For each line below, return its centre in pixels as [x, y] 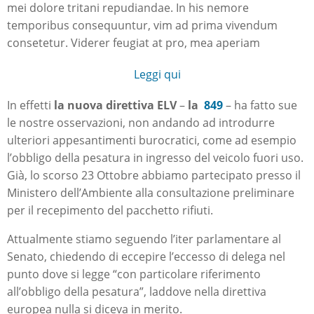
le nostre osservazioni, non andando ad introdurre [141, 123]
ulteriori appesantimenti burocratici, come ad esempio [152, 141]
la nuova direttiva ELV [115, 105]
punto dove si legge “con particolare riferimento [134, 274]
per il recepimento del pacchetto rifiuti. [110, 211]
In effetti [30, 105]
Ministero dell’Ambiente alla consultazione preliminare [151, 193]
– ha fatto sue [260, 105]
